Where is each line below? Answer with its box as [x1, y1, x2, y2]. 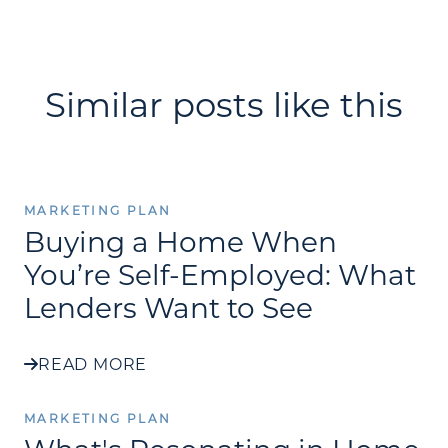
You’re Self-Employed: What [24, 256, 416, 293]
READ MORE [38, 353, 148, 375]
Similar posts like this [45, 82, 403, 127]
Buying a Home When [24, 223, 337, 260]
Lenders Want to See [24, 289, 313, 326]
